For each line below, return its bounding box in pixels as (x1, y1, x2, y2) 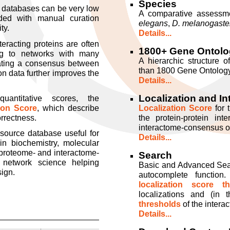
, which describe (37, 103, 100, 112)
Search (139, 150, 172, 161)
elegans (139, 19, 168, 28)
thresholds (139, 200, 181, 208)
